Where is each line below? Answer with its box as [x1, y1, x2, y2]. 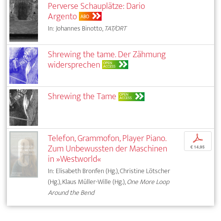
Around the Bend [48, 187, 95, 199]
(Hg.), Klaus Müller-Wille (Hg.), [48, 176, 127, 188]
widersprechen [48, 57, 101, 73]
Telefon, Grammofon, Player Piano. [48, 131, 167, 147]
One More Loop [127, 176, 170, 188]
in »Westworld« [48, 151, 102, 167]
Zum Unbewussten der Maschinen [48, 141, 168, 157]
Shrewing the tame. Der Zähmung [48, 46, 166, 62]
